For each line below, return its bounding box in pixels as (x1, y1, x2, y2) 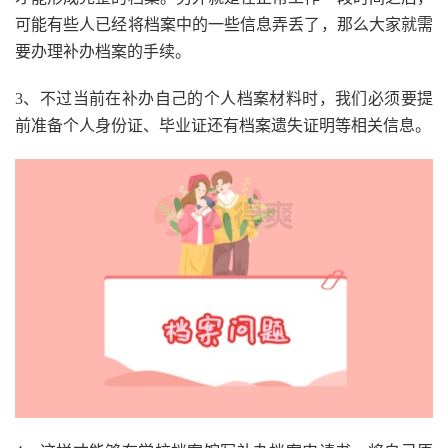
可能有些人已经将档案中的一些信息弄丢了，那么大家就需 (15, 16, 433, 34)
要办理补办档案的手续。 (15, 43, 191, 61)
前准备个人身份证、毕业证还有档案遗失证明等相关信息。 (15, 117, 431, 135)
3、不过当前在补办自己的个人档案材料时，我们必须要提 (15, 90, 433, 108)
